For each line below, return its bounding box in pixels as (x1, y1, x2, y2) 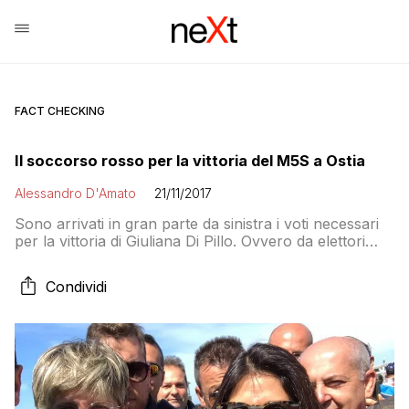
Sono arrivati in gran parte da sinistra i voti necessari (15, 215, 379, 233)
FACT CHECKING (15, 104, 105, 118)
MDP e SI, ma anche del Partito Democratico (15, 249, 327, 267)
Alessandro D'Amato (15, 185, 136, 201)
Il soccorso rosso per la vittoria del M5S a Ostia (15, 152, 365, 170)
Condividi (46, 278, 107, 296)
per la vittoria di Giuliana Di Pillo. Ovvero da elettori (15, 232, 365, 250)
